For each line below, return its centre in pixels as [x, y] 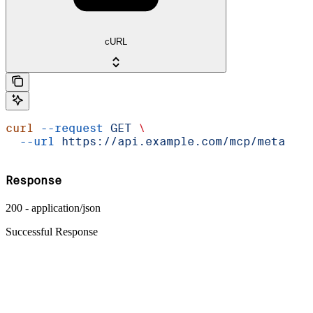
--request [68, 128]
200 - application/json [53, 208]
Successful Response [52, 232]
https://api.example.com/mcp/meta [170, 141]
